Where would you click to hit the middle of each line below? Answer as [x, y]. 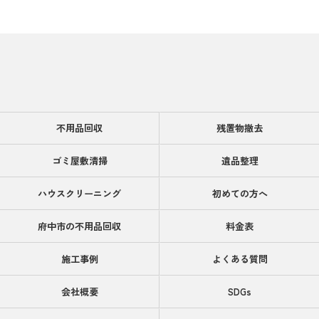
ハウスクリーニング [79, 193]
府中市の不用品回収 [79, 226]
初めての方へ [240, 193]
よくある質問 [240, 259]
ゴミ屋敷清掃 [79, 161]
